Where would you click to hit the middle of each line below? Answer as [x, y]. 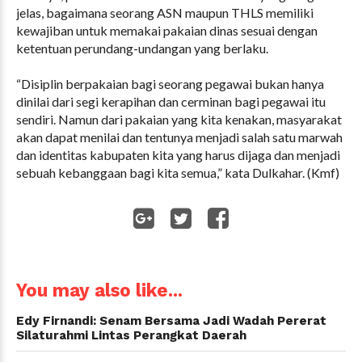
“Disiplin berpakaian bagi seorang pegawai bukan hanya [170, 83]
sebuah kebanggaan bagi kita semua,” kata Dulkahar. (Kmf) [178, 172]
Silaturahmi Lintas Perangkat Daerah [131, 335]
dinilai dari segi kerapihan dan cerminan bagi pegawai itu [171, 101]
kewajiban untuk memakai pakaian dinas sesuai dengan [167, 30]
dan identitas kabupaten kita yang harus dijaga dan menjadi [178, 154]
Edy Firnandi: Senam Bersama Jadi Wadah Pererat [171, 320]
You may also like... [99, 290]
